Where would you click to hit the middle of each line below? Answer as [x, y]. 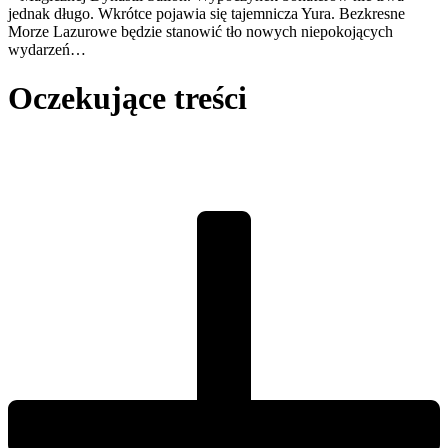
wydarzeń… [47, 49]
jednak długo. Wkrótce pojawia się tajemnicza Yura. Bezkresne [206, 13]
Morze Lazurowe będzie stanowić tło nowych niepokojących [200, 31]
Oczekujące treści [127, 98]
